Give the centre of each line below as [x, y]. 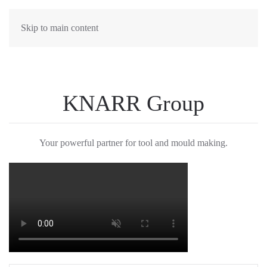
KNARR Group [133, 103]
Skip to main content [60, 28]
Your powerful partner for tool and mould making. [133, 143]
